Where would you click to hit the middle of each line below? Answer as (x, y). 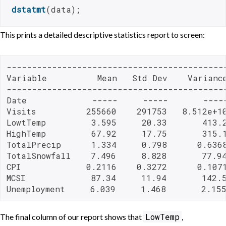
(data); (63, 10)
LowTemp (162, 217)
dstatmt (29, 10)
